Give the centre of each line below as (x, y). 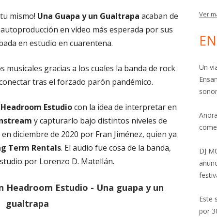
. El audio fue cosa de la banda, (116, 148)
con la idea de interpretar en (124, 107)
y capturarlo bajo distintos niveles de (100, 121)
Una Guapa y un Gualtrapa (89, 16)
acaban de (159, 16)
